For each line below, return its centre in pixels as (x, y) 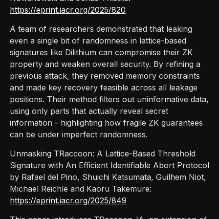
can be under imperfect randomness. (79, 134)
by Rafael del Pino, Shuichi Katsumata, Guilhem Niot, (108, 177)
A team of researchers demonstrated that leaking (101, 29)
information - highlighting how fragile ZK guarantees (106, 122)
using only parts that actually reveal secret (89, 111)
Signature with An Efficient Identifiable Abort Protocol (109, 165)
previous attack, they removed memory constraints (105, 76)
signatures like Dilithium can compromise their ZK (101, 52)
